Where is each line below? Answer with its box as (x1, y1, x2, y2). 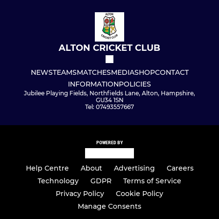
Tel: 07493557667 (85, 103, 134, 111)
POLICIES (119, 80, 151, 89)
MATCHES (76, 68, 111, 77)
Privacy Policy (56, 189, 104, 198)
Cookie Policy (116, 189, 163, 198)
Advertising (113, 164, 155, 173)
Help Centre (25, 164, 69, 173)
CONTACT (154, 68, 189, 77)
